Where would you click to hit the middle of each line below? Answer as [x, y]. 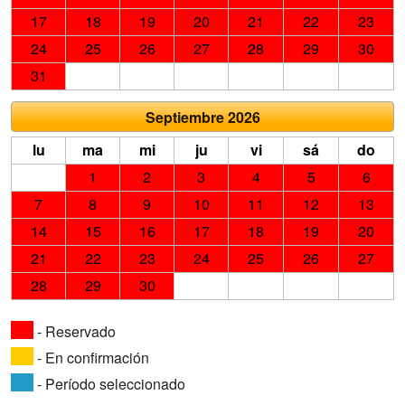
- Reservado [75, 331]
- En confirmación [91, 357]
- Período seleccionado [109, 383]
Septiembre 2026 [202, 117]
